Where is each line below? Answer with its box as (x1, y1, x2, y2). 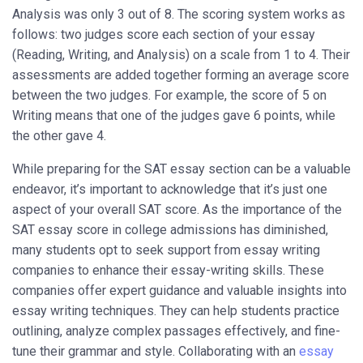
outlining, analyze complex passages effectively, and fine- (12, 323, 340, 340)
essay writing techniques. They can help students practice (12, 303, 340, 319)
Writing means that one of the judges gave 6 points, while (12, 108, 335, 124)
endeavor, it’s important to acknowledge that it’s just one (12, 181, 327, 198)
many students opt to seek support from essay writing (12, 242, 320, 258)
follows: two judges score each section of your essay (12, 27, 315, 43)
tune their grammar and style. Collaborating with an (12, 344, 299, 360)
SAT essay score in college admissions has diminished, (12, 222, 328, 238)
